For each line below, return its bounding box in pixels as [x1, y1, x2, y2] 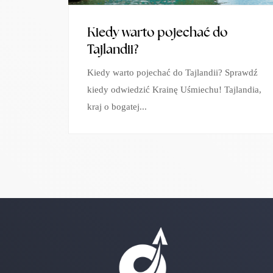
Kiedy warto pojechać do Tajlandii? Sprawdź [87, 68, 258, 77]
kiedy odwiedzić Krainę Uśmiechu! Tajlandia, [87, 85, 261, 94]
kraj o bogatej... [87, 102, 147, 112]
